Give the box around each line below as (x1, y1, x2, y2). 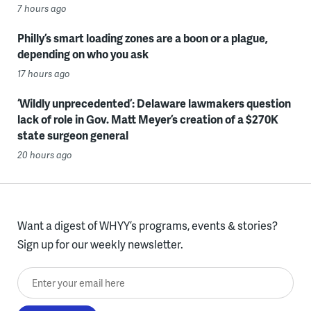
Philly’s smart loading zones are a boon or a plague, (17, 29, 268, 46)
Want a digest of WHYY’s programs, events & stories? (17, 217, 278, 233)
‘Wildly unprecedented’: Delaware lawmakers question (17, 94, 291, 111)
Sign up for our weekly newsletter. (17, 235, 183, 252)
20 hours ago (17, 148, 72, 161)
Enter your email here (17, 268, 124, 285)
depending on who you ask (17, 45, 149, 62)
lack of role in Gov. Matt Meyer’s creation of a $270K (17, 110, 278, 127)
